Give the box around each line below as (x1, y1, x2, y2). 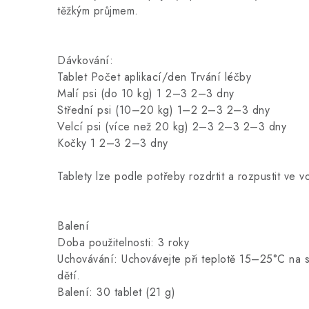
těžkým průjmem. (57, 3, 139, 19)
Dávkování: (57, 52, 113, 68)
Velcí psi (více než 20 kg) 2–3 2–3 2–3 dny (57, 119, 286, 134)
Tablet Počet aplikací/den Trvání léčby (57, 69, 251, 85)
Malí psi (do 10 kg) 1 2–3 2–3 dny (57, 86, 235, 101)
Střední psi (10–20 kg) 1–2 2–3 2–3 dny (57, 102, 270, 118)
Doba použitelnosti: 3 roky (57, 235, 189, 250)
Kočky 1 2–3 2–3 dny (57, 135, 168, 151)
